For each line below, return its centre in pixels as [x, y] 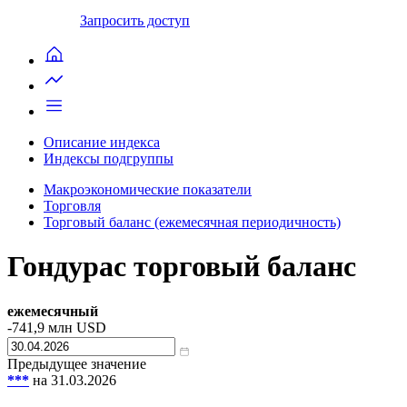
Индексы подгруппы [109, 158]
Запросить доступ [135, 20]
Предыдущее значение [77, 363]
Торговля [72, 205]
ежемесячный [53, 311]
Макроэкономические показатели [148, 189]
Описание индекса [102, 142]
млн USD [75, 327]
